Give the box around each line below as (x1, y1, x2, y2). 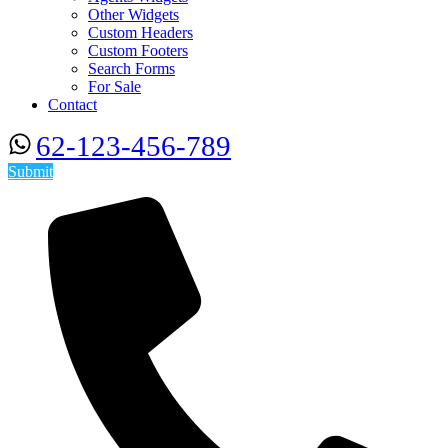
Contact (48, 96, 97, 113)
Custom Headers (88, 24, 193, 41)
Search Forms (88, 60, 175, 77)
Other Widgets (88, 6, 179, 23)
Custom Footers (88, 42, 188, 59)
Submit (8, 163, 53, 180)
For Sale (88, 78, 141, 95)
